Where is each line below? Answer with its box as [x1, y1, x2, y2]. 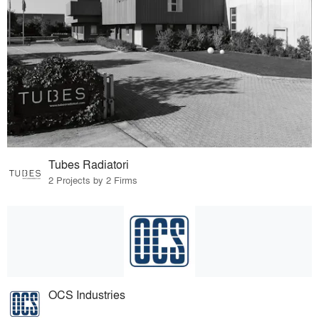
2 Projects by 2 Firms [48, 173, 138, 187]
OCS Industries [48, 286, 126, 303]
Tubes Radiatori [48, 156, 130, 173]
